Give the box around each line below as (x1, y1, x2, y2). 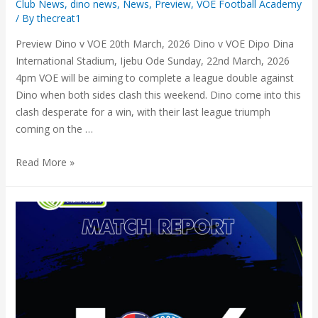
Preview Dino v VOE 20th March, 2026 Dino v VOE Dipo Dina (15, 37, 294, 51)
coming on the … (15, 122, 93, 136)
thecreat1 (36, 11, 81, 26)
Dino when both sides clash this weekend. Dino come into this (15, 88, 301, 102)
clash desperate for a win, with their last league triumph (15, 105, 270, 119)
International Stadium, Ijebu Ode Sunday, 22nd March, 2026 (15, 54, 290, 68)
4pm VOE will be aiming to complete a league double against (15, 71, 294, 85)
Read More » (15, 155, 75, 169)
